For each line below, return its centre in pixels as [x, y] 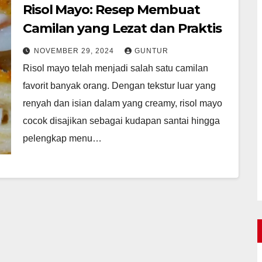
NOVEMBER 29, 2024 [75, 51]
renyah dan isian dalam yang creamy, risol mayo [123, 103]
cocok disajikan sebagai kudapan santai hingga [121, 120]
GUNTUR [151, 51]
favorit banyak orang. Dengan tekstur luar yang [119, 85]
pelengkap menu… [62, 138]
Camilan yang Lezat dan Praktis [122, 28]
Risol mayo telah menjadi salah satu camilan [116, 68]
